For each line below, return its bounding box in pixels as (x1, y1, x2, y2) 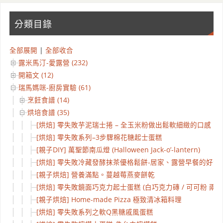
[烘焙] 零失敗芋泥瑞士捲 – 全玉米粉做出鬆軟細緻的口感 (36, 120, 211, 129)
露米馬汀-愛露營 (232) (18, 58, 88, 67)
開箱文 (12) (18, 70, 53, 80)
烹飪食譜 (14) (27, 95, 69, 105)
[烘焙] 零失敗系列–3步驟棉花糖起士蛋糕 (36, 132, 162, 142)
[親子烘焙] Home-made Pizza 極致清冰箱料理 (36, 195, 182, 204)
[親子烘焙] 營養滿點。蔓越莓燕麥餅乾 (36, 170, 155, 179)
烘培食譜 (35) (27, 108, 69, 117)
